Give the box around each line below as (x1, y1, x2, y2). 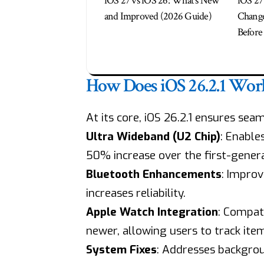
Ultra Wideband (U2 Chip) (85, 128, 220, 144)
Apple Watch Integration (85, 204, 218, 219)
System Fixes (85, 242, 157, 257)
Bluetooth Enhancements (85, 166, 222, 181)
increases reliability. (85, 185, 186, 200)
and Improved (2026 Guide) (104, 9, 212, 24)
